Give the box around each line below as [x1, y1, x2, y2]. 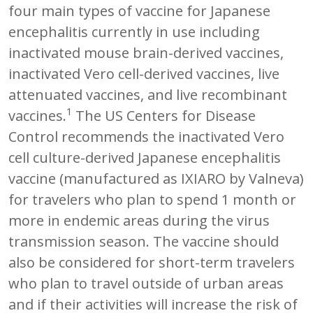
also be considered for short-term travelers [8, 252, 295, 272]
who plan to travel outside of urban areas [8, 273, 284, 293]
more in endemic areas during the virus [8, 210, 270, 230]
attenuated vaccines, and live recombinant [8, 85, 287, 104]
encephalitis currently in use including [8, 22, 260, 41]
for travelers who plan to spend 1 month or [8, 189, 296, 209]
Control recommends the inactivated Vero [8, 126, 284, 146]
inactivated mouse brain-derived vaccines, [8, 43, 284, 62]
